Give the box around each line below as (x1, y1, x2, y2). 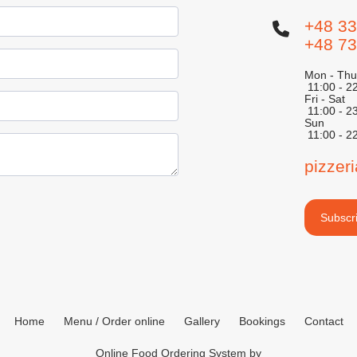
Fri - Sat (304, 92, 345, 105)
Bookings (238, 315, 285, 328)
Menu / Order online (63, 315, 165, 328)
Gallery (183, 315, 220, 328)
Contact (304, 315, 343, 328)
